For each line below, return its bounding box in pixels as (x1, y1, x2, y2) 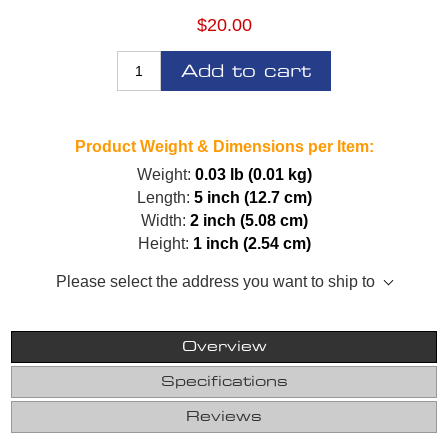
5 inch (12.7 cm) (193, 188, 312, 206)
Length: (136, 188, 190, 206)
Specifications (160, 374, 288, 389)
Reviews (186, 409, 262, 424)
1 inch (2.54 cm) (192, 234, 311, 252)
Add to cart (181, 62, 311, 80)
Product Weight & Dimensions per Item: (74, 137, 374, 155)
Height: (137, 234, 189, 252)
